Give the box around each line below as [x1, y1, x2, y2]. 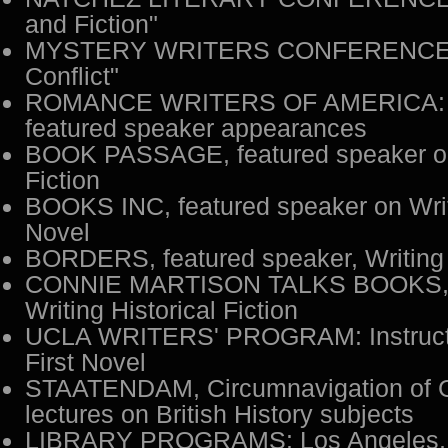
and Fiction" [25, 10, 158, 39]
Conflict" [25, 62, 119, 91]
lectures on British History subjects [25, 400, 414, 429]
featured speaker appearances [25, 114, 367, 143]
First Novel [25, 348, 146, 377]
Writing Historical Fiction [25, 296, 298, 325]
